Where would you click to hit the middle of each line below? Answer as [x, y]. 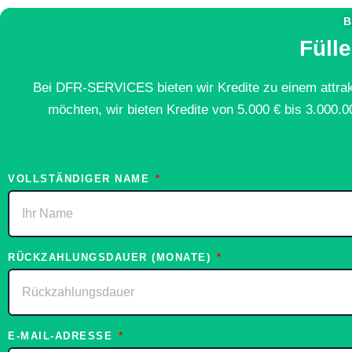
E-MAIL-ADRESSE [62, 336]
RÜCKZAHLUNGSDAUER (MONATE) [112, 258]
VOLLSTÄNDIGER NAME [81, 179]
